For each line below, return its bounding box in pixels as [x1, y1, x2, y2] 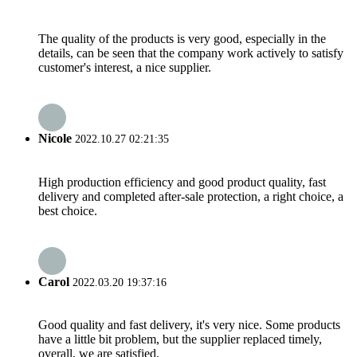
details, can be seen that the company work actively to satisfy [38, 46, 343, 61]
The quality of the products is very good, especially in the [38, 32, 326, 46]
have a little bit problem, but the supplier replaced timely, [38, 332, 322, 347]
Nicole [38, 131, 72, 146]
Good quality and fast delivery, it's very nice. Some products [38, 318, 340, 332]
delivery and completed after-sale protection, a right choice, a [38, 189, 343, 203]
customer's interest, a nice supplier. [38, 61, 211, 75]
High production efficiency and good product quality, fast [38, 175, 326, 189]
